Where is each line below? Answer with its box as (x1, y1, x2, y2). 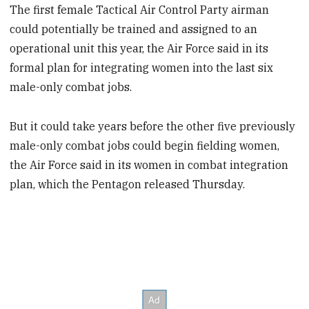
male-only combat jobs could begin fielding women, (10, 138, 280, 152)
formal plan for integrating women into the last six (10, 61, 274, 75)
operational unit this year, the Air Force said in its (10, 41, 269, 56)
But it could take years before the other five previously (10, 119, 296, 133)
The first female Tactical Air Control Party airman (10, 3, 270, 17)
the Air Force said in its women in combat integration (10, 157, 289, 172)
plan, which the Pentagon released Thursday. (10, 177, 246, 191)
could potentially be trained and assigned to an (10, 22, 258, 37)
